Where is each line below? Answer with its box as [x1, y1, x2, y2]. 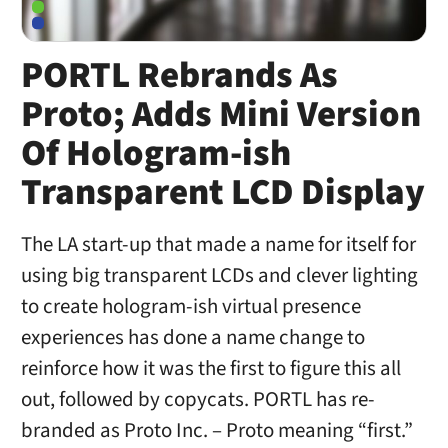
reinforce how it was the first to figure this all [20, 354, 401, 384]
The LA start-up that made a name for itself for [20, 230, 416, 260]
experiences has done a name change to [20, 323, 365, 353]
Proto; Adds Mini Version [20, 89, 421, 142]
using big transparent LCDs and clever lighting [20, 261, 418, 291]
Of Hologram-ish [20, 128, 291, 181]
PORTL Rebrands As [20, 50, 338, 103]
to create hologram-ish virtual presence [20, 292, 361, 322]
